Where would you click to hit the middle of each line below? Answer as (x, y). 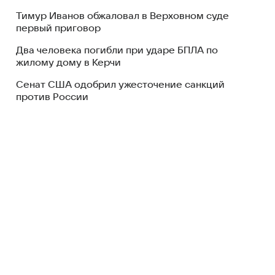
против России (52, 97)
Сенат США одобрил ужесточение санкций (120, 85)
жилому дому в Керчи (68, 63)
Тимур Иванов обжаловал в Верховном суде (122, 16)
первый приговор (58, 28)
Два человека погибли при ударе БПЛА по (117, 50)
